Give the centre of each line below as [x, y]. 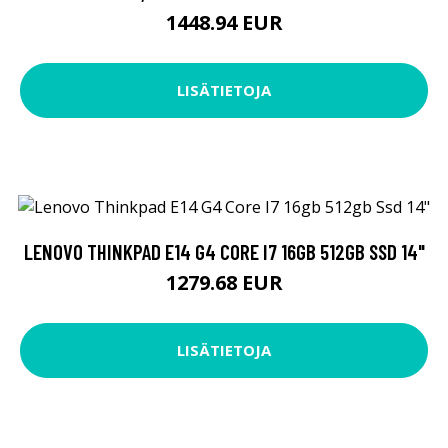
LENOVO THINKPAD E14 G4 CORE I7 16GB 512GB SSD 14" [224, 251]
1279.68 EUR [224, 282]
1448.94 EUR [224, 22]
